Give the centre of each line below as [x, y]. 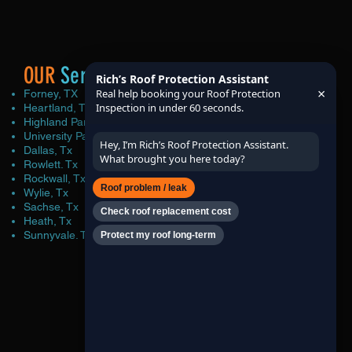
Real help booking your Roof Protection [188, 93]
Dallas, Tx [48, 150]
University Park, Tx [70, 136]
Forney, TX [51, 93]
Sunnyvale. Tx [58, 235]
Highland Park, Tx [67, 121]
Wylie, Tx [46, 192]
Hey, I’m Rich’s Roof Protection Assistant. [194, 145]
